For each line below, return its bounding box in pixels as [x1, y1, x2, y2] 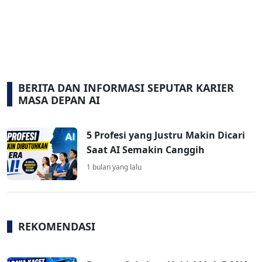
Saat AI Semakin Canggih [87, 143, 205, 157]
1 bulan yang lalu [87, 162, 142, 173]
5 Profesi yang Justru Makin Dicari [87, 129, 245, 142]
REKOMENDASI [18, 219, 95, 234]
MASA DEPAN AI [18, 93, 100, 108]
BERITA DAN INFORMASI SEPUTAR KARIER [18, 81, 234, 95]
